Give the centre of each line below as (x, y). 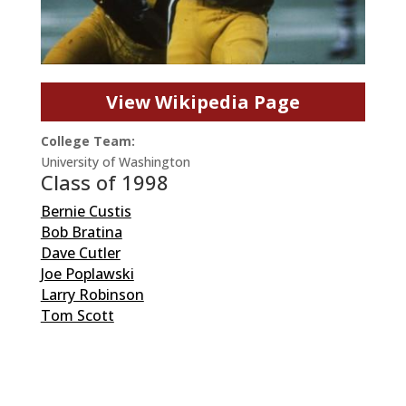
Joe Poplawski (87, 273)
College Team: (87, 140)
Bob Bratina (81, 232)
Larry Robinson (92, 294)
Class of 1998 (104, 182)
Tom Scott (77, 315)
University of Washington (115, 161)
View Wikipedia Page (203, 101)
